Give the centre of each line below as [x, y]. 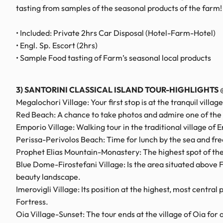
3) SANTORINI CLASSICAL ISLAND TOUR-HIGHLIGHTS [117, 90]
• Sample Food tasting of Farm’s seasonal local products [113, 57]
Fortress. [32, 202]
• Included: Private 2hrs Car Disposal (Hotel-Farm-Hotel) [116, 33]
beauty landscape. [48, 177]
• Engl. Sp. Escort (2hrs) [57, 45]
